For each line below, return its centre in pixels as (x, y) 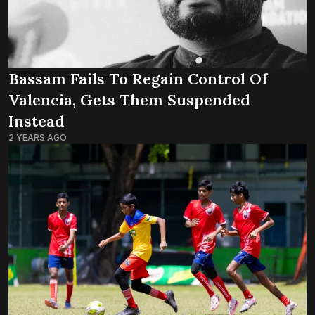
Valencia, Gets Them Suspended (129, 100)
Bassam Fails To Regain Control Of (138, 79)
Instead (37, 121)
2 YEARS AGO (38, 138)
